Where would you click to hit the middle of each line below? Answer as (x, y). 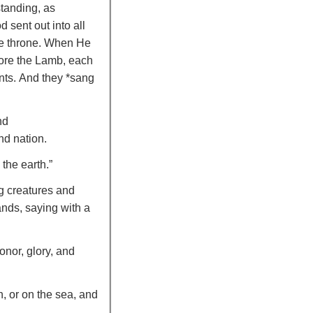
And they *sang (57, 78)
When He (68, 43)
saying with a (58, 208)
